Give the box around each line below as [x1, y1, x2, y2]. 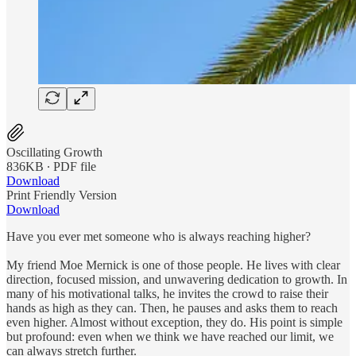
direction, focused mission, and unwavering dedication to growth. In [6, 272, 347, 286]
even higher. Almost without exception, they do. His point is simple [6, 315, 342, 329]
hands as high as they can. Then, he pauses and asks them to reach [6, 300, 338, 315]
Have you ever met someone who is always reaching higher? [6, 229, 311, 243]
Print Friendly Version [6, 188, 117, 202]
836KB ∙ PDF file [6, 159, 96, 173]
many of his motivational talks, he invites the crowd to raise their [6, 286, 328, 300]
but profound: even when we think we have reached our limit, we [6, 329, 334, 343]
